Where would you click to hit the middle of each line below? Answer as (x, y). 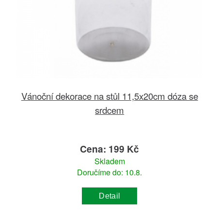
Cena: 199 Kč (110, 149)
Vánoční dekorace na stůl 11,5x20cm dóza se (109, 96)
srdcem (110, 110)
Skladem (109, 161)
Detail (110, 196)
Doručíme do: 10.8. (110, 172)
